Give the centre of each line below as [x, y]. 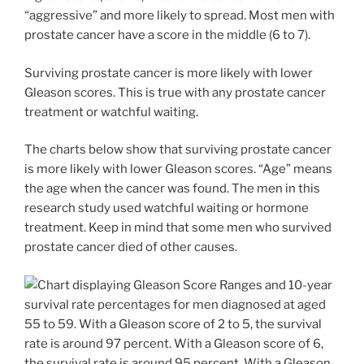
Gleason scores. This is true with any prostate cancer [175, 92]
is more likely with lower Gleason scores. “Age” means [178, 169]
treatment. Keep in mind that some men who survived [178, 227]
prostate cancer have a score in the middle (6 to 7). [167, 35]
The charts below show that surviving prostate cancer [178, 149]
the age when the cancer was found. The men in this [172, 188]
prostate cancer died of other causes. [131, 247]
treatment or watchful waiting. [111, 112]
